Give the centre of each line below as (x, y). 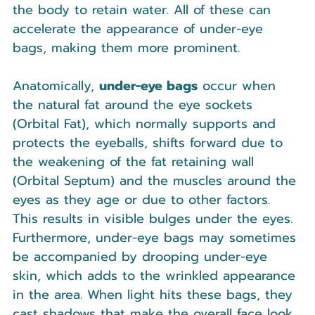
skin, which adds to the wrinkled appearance (156, 276)
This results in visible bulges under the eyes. (155, 219)
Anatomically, (56, 86)
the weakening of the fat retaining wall (136, 162)
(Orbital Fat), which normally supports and (147, 124)
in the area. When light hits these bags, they (155, 295)
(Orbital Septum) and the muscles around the (157, 181)
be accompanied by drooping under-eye (142, 257)
